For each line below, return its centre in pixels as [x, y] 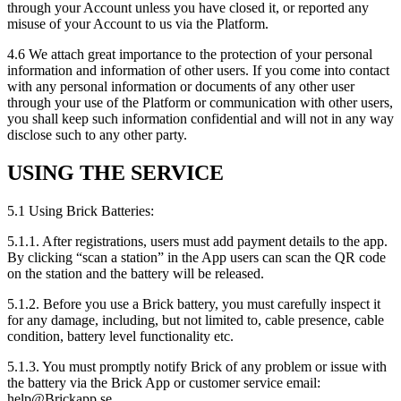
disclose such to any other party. [97, 135]
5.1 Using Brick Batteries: [81, 211]
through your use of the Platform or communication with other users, [200, 103]
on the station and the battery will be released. [136, 274]
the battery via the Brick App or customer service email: [164, 383]
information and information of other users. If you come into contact [198, 71]
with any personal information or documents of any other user [181, 87]
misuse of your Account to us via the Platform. [138, 24]
